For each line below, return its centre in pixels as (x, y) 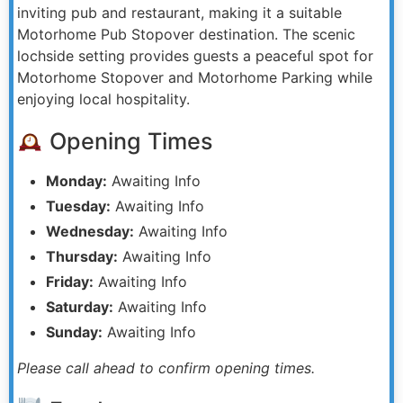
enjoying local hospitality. (103, 99)
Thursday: (82, 256)
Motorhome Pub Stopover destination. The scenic (186, 34)
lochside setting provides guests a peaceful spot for (195, 55)
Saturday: (80, 306)
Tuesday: (78, 206)
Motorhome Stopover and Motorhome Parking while (195, 77)
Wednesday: (90, 231)
